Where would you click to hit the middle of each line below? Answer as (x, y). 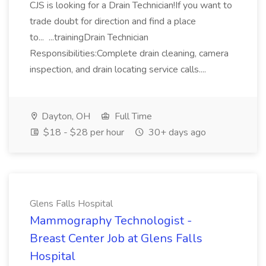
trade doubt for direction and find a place (113, 21)
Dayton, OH (65, 116)
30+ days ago (176, 132)
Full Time (132, 116)
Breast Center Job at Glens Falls (116, 238)
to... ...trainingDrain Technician (89, 37)
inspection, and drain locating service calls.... (119, 69)
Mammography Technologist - (111, 221)
